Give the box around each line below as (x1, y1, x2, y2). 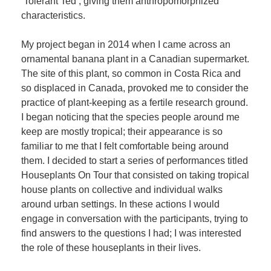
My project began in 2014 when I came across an (21, 39, 230, 50)
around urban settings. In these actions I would (21, 199, 220, 209)
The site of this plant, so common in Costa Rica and (21, 68, 241, 79)
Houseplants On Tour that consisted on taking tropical (21, 170, 249, 180)
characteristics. (21, 10, 85, 21)
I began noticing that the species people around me (21, 112, 240, 122)
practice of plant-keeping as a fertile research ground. (21, 97, 248, 108)
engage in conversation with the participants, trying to (21, 214, 248, 224)
